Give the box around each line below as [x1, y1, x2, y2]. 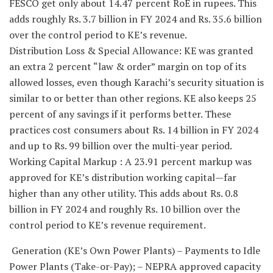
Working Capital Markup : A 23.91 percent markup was [9, 155, 252, 169]
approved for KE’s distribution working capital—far [9, 171, 236, 185]
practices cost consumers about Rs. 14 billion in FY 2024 [9, 123, 258, 137]
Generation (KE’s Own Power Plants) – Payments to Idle [9, 244, 260, 258]
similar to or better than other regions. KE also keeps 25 [9, 91, 257, 105]
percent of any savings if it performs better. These [9, 107, 231, 121]
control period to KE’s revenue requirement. [9, 218, 206, 232]
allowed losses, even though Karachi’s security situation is [9, 76, 264, 90]
